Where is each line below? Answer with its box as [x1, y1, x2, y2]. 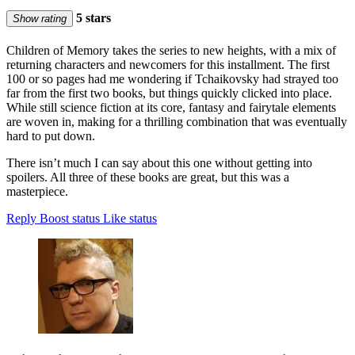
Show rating [13, 12, 67, 25]
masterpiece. [6, 184, 68, 198]
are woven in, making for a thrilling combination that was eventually [6, 114, 347, 128]
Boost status [40, 211, 100, 225]
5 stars [73, 10, 111, 25]
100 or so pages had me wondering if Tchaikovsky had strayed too [6, 71, 338, 86]
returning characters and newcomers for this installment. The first [6, 57, 330, 71]
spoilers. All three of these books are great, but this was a [6, 170, 289, 184]
